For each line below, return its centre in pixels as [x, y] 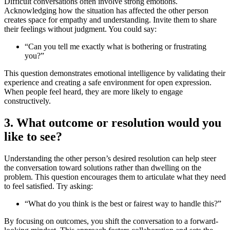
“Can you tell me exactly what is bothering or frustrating [116, 46]
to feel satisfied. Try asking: [49, 186]
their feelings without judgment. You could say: [80, 29]
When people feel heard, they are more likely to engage [93, 91]
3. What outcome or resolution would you [113, 122]
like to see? [33, 136]
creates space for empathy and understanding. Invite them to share [110, 20]
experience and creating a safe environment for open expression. [108, 82]
